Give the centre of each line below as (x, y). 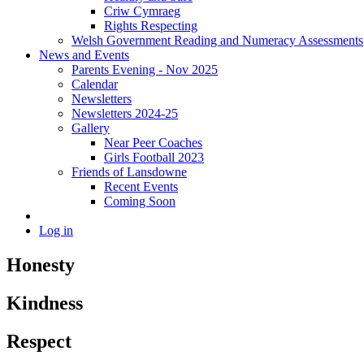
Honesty (41, 264)
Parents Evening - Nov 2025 (145, 69)
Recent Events (141, 186)
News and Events (84, 54)
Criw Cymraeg (142, 11)
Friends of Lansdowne (129, 171)
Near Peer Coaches (153, 142)
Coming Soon (140, 201)
